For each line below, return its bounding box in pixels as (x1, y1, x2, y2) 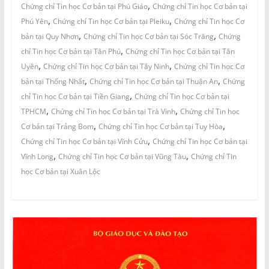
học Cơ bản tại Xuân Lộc (20, 166, 100, 177)
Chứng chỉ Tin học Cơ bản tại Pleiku (52, 16, 169, 26)
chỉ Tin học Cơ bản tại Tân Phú (20, 46, 121, 56)
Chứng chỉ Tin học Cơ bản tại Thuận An (89, 76, 218, 86)
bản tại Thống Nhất (20, 76, 85, 86)
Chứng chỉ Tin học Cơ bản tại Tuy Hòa (98, 121, 223, 131)
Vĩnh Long (20, 151, 53, 162)
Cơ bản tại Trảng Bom (20, 121, 94, 131)
